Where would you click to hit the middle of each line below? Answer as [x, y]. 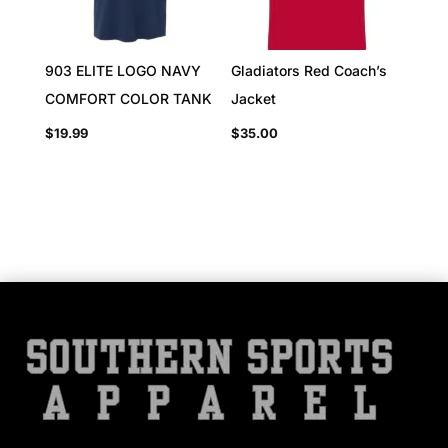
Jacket [254, 99]
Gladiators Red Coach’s [309, 71]
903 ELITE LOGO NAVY [122, 71]
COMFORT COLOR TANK [128, 99]
